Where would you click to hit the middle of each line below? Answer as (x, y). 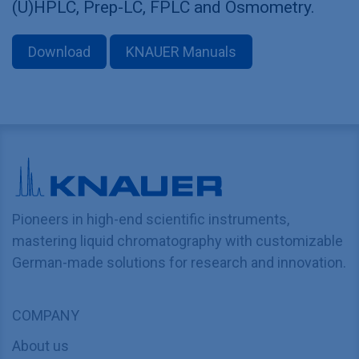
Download (59, 52)
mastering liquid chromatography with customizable (177, 241)
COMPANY (46, 316)
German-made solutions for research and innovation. (179, 263)
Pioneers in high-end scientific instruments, (151, 220)
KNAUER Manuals (181, 52)
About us (40, 346)
